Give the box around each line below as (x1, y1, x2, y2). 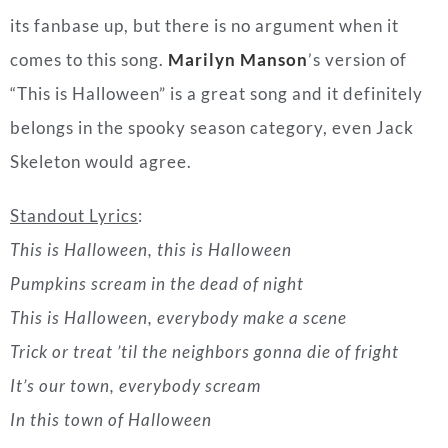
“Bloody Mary (10, 322, 144, 347)
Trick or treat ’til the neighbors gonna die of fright (10, 184, 399, 206)
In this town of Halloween (10, 252, 212, 274)
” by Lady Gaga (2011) (144, 322, 357, 347)
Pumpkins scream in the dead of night (10, 116, 304, 138)
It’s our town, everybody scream (10, 218, 261, 240)
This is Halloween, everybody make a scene (10, 150, 347, 172)
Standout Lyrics (10, 48, 138, 70)
